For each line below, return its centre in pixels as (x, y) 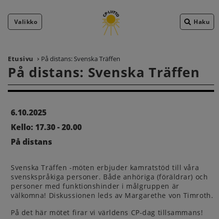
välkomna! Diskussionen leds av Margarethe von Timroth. (112, 195)
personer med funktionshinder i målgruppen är (95, 186)
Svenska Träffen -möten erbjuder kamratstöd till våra (105, 167)
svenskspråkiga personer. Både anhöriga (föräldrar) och (109, 177)
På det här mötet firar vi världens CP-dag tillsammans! (107, 212)
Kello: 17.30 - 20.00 (46, 127)
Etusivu (21, 59)
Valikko (26, 22)
